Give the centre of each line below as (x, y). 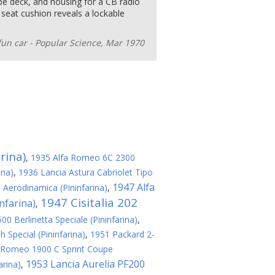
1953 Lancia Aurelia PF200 (85, 264)
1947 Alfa (134, 187)
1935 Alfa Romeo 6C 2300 (83, 157)
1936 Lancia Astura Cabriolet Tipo (86, 172)
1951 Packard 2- (122, 234)
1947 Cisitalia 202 (89, 203)
